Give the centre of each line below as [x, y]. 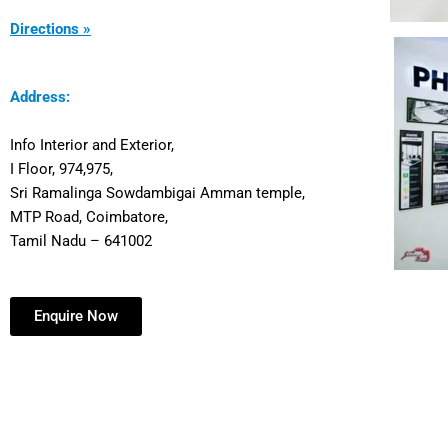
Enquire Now [76, 316]
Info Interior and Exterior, [92, 145]
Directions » [50, 29]
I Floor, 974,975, [61, 169]
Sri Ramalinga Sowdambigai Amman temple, [157, 193]
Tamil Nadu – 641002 [81, 241]
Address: [40, 97]
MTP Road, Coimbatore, [89, 217]
